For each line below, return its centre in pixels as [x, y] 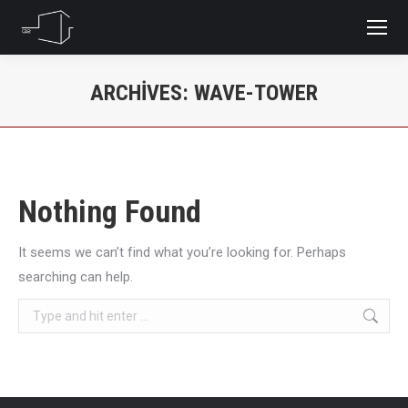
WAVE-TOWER [256, 93]
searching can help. [76, 277]
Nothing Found [110, 211]
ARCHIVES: [142, 93]
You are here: [244, 120]
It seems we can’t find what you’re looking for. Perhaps [182, 252]
